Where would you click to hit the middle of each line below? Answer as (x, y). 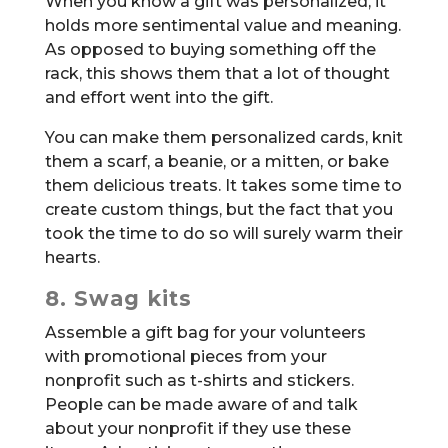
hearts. (72, 258)
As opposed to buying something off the (210, 50)
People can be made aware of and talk (201, 405)
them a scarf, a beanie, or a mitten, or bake (216, 162)
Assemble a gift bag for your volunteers (205, 333)
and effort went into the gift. (158, 98)
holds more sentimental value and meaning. (222, 26)
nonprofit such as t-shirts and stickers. (199, 381)
